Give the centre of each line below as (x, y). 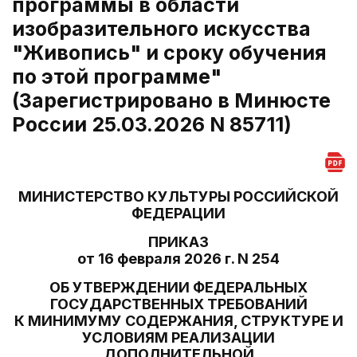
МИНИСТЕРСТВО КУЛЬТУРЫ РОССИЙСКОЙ (178, 196)
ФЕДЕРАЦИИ (178, 213)
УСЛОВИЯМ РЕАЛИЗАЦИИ (178, 337)
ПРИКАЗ (178, 242)
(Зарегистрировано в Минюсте (171, 100)
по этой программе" (117, 76)
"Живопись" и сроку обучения (169, 53)
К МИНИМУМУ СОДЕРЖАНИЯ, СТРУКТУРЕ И (178, 321)
